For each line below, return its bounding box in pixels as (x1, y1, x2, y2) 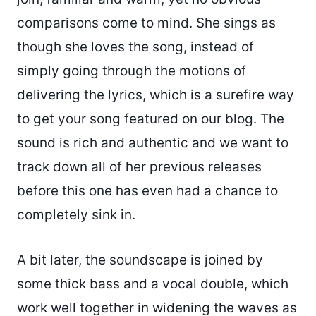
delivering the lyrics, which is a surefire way (17, 87, 294, 104)
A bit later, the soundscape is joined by (17, 252, 263, 269)
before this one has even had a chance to (17, 183, 278, 200)
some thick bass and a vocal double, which (17, 276, 288, 293)
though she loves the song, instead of (17, 39, 254, 56)
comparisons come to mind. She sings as (17, 15, 276, 32)
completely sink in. (17, 207, 135, 224)
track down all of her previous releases (17, 159, 262, 176)
